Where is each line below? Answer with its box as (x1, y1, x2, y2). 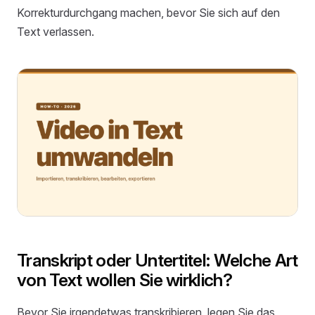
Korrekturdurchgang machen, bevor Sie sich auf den (17, 5, 280, 20)
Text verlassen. (17, 24, 94, 39)
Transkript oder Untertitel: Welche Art (17, 250, 298, 271)
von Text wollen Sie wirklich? (17, 269, 232, 291)
